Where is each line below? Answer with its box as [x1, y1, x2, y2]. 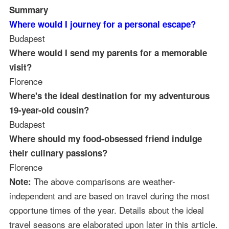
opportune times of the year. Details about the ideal [9, 203, 204, 216]
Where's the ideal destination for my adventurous [9, 89, 210, 102]
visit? [9, 60, 32, 73]
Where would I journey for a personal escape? [9, 17, 196, 30]
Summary [9, 3, 48, 16]
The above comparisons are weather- [31, 174, 175, 188]
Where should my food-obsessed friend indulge [9, 132, 202, 145]
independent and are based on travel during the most [9, 189, 210, 202]
